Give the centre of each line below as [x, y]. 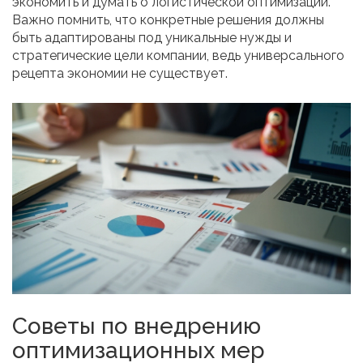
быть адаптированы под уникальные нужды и [152, 38]
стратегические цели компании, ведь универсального [178, 56]
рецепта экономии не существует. [120, 74]
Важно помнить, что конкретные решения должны [168, 20]
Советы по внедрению [137, 326]
